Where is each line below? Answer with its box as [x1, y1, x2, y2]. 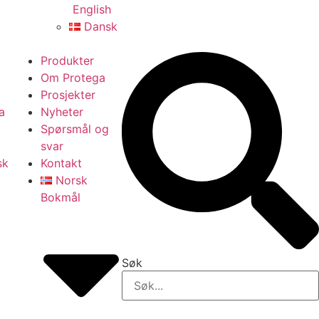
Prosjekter [41, 87, 96, 102]
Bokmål [41, 189, 81, 204]
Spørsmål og [41, 121, 110, 136]
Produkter [41, 53, 95, 68]
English [72, 1, 111, 16]
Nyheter [41, 104, 84, 119]
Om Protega [41, 70, 106, 85]
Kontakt [41, 155, 83, 170]
